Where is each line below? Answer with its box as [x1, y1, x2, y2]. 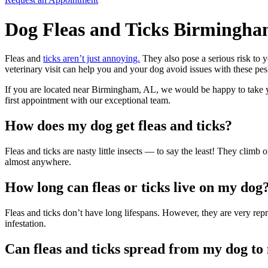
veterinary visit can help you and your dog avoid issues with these [5, 64, 255, 74]
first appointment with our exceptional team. [5, 95, 170, 105]
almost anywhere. [5, 156, 74, 167]
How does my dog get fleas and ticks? [5, 117, 232, 133]
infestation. [5, 218, 48, 229]
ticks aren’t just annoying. [43, 53, 140, 63]
